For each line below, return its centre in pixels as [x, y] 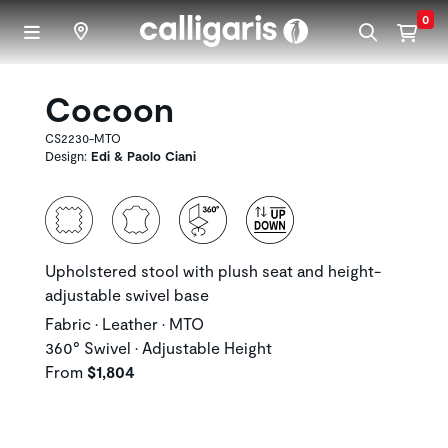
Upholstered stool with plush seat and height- [213, 270]
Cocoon [109, 108]
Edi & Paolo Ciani [143, 156]
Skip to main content [296, 11]
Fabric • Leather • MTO [124, 323]
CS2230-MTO [83, 138]
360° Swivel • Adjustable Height [158, 347]
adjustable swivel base [127, 294]
